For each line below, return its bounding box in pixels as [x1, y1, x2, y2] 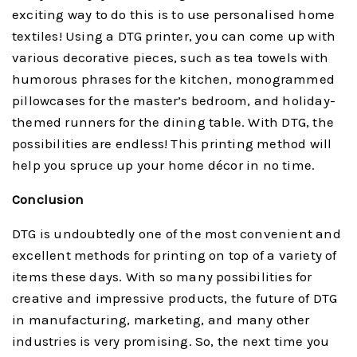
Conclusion [12, 190, 84, 207]
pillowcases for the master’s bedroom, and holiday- [12, 92, 336, 108]
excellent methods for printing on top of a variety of [12, 246, 337, 263]
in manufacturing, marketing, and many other [12, 311, 310, 328]
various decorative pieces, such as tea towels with [12, 49, 329, 65]
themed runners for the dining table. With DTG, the [12, 113, 335, 130]
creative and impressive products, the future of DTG [12, 289, 338, 306]
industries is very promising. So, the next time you [12, 332, 330, 349]
